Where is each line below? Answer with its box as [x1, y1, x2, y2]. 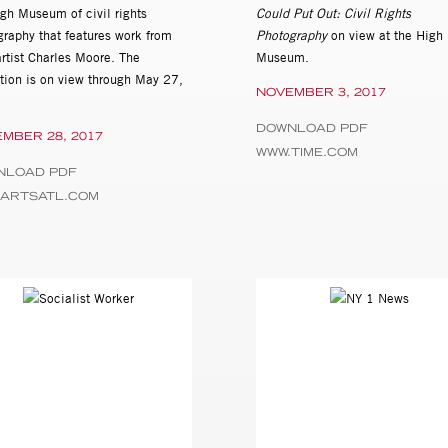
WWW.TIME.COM [255, 145, 358, 160]
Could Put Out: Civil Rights [255, 5, 411, 22]
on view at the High [330, 27, 443, 44]
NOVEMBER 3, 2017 [255, 85, 386, 100]
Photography [255, 27, 331, 44]
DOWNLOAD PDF [255, 121, 368, 136]
